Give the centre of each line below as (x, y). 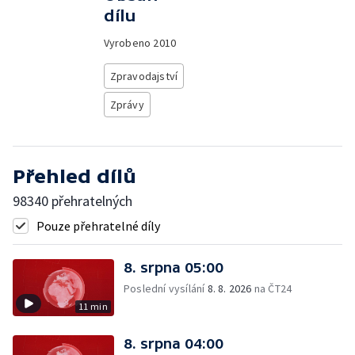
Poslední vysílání (166, 288)
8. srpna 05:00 (174, 267)
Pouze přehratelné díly (98, 226)
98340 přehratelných (73, 201)
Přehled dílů (74, 176)
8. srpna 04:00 (174, 344)
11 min (93, 306)
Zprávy (127, 105)
